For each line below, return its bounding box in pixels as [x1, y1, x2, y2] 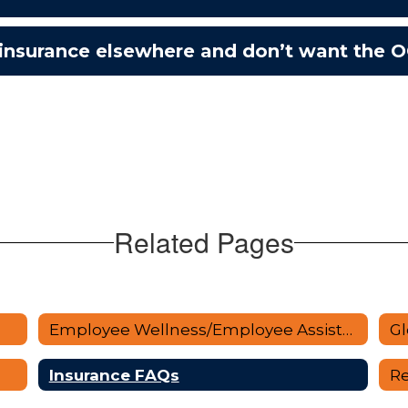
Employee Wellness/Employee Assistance [342, 320, 352, 339]
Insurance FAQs [48, 365, 179, 384]
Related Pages [114, 222, 294, 261]
